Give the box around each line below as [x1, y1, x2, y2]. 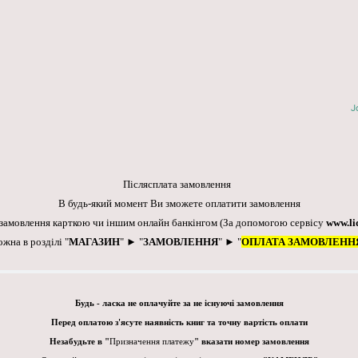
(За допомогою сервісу [220, 217, 326, 229]
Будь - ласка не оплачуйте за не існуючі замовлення [74, 299, 284, 308]
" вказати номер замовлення [193, 337, 309, 347]
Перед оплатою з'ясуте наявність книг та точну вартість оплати [50, 318, 308, 328]
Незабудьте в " [49, 337, 109, 347]
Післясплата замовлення [122, 178, 236, 191]
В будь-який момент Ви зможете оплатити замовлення [58, 197, 300, 210]
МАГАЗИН [69, 236, 120, 249]
